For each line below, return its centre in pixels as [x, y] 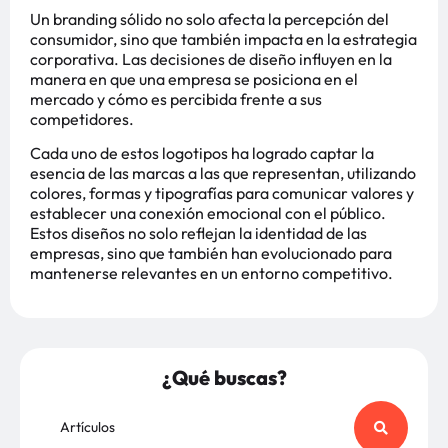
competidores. [82, 118]
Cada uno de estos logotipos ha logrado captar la [202, 153]
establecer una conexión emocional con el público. [208, 213]
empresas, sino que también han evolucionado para [211, 253]
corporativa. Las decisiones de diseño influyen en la [211, 58]
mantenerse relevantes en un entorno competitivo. [211, 273]
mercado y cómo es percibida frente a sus [176, 98]
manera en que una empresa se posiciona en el [194, 78]
